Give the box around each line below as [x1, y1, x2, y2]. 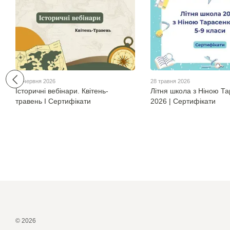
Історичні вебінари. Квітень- [15, 87, 108, 95]
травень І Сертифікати [15, 97, 91, 106]
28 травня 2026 [150, 78, 190, 85]
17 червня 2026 [15, 78, 55, 85]
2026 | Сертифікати [150, 97, 216, 106]
